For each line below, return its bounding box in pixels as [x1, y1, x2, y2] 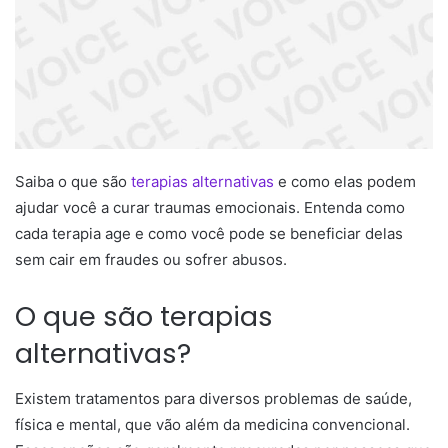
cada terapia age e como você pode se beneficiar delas [15, 224, 403, 244]
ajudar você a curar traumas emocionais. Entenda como [15, 198, 405, 218]
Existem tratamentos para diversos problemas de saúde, [15, 388, 412, 408]
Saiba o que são [15, 172, 131, 192]
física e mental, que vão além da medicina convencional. [15, 414, 410, 434]
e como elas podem [274, 172, 416, 192]
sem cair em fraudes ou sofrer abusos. [15, 250, 291, 270]
